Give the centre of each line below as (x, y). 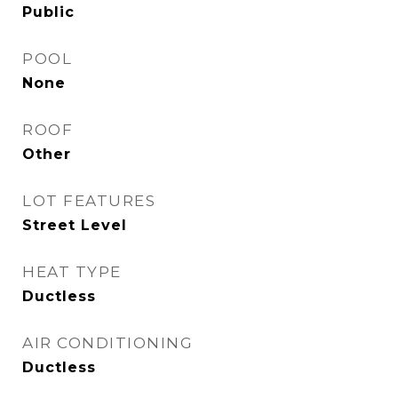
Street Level (75, 225)
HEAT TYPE (72, 271)
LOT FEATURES (89, 200)
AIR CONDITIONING (107, 342)
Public (48, 12)
